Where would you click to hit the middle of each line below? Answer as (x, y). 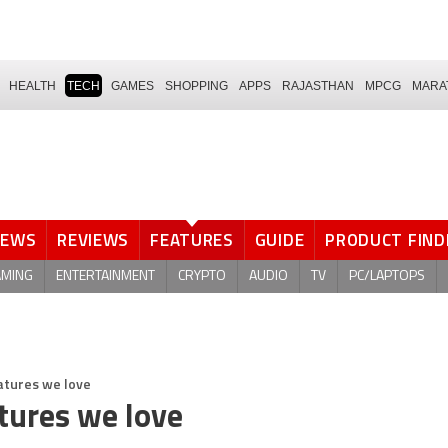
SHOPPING (196, 85)
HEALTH (32, 85)
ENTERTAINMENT (105, 276)
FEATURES (192, 240)
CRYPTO (202, 276)
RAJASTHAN (318, 85)
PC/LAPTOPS (387, 276)
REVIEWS (93, 240)
